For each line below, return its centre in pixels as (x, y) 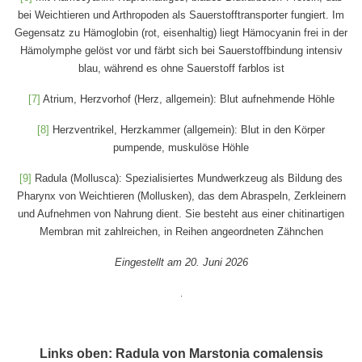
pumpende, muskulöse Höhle (181, 147)
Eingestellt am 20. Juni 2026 (181, 262)
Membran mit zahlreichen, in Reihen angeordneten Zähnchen (181, 231)
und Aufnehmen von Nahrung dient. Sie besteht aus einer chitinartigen (181, 213)
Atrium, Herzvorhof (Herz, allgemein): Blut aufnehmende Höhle (187, 99)
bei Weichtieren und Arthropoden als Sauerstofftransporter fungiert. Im (181, 15)
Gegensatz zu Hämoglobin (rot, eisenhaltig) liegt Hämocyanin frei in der (181, 32)
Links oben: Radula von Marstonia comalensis (181, 353)
